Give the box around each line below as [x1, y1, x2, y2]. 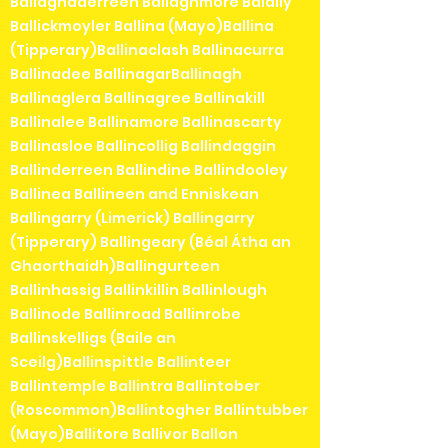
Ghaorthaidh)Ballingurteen [10, 255, 220, 276]
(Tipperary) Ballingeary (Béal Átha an [10, 231, 291, 252]
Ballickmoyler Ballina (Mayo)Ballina [10, 15, 274, 36]
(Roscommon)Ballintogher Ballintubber [10, 399, 308, 420]
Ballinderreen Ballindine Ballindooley [10, 159, 288, 180]
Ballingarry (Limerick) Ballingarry [10, 207, 255, 228]
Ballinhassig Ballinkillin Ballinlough [10, 279, 267, 300]
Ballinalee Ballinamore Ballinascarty [10, 111, 282, 132]
